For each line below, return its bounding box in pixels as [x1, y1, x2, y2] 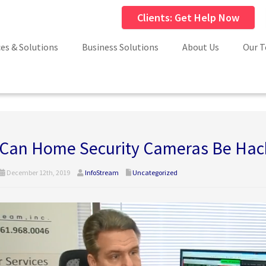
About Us [182, 41, 219, 53]
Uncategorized [132, 168, 178, 177]
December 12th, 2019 [5, 168, 70, 177]
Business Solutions [82, 41, 159, 53]
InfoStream [84, 168, 119, 177]
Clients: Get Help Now [137, 11, 239, 24]
